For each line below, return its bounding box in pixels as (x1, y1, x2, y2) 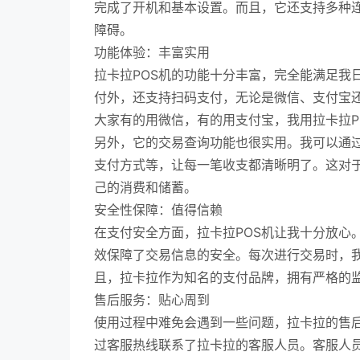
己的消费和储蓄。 (94, 179, 197, 195)
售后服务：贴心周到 (94, 292, 210, 308)
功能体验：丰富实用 (94, 44, 210, 60)
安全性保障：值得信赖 (94, 202, 223, 218)
